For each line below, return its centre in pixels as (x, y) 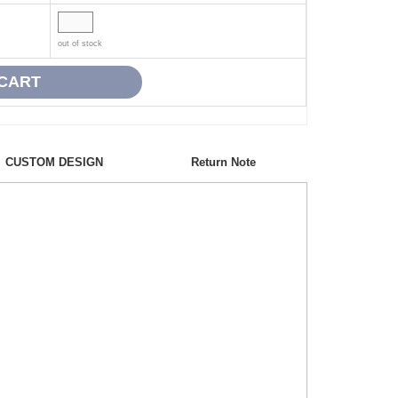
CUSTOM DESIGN (54, 162)
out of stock (80, 43)
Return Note (223, 162)
